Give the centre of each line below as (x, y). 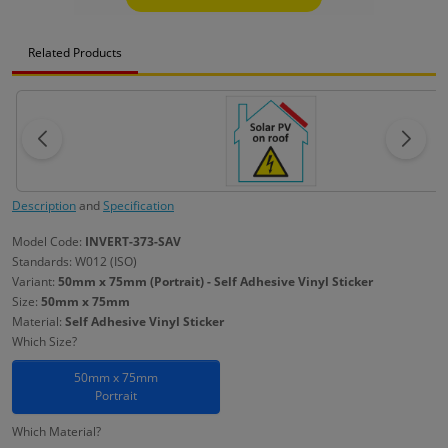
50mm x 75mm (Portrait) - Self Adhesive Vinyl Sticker (215, 281)
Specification (138, 205)
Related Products (75, 52)
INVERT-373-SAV (133, 241)
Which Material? (56, 431)
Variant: (35, 281)
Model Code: (48, 241)
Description (44, 205)
